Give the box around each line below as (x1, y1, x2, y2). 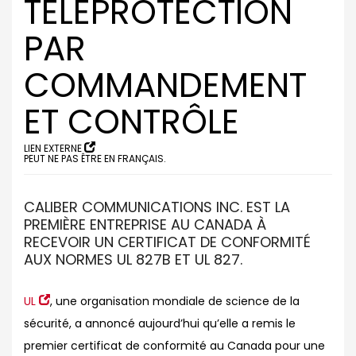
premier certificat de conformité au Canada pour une (24, 338, 325, 354)
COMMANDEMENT (24, 62, 307, 109)
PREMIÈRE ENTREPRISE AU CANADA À (24, 215, 266, 234)
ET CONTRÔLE (24, 99, 239, 145)
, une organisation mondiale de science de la (50, 293, 300, 309)
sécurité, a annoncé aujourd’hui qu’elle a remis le (24, 315, 296, 331)
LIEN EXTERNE (24, 141, 84, 155)
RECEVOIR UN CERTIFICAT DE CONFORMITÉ (24, 232, 311, 252)
